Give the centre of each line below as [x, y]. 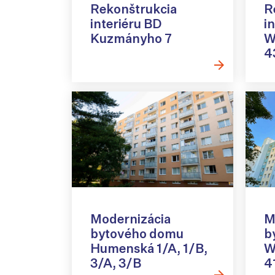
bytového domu [137, 233]
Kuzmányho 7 [131, 39]
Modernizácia [130, 219]
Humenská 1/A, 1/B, [149, 248]
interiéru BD [126, 24]
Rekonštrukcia [134, 9]
